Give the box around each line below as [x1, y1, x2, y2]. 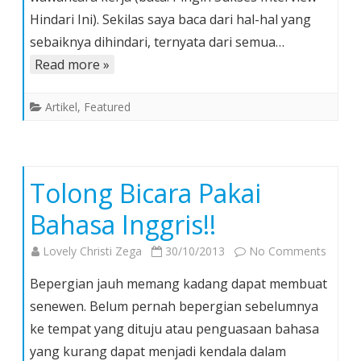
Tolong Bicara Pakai [30, 176, 261, 210]
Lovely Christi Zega [43, 243, 142, 259]
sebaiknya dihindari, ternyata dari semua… [30, 33, 284, 51]
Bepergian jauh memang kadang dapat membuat [30, 275, 327, 293]
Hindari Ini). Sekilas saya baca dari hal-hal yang [30, 10, 311, 28]
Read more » [35, 56, 110, 73]
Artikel [45, 99, 77, 114]
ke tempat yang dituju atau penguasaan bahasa [30, 320, 319, 338]
